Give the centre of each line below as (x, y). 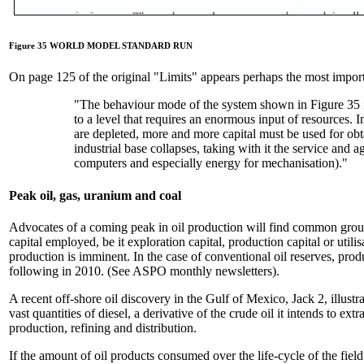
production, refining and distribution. (103, 328)
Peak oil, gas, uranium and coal (95, 195)
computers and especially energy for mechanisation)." (211, 163)
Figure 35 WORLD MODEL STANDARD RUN (101, 45)
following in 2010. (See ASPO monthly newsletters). (144, 271)
